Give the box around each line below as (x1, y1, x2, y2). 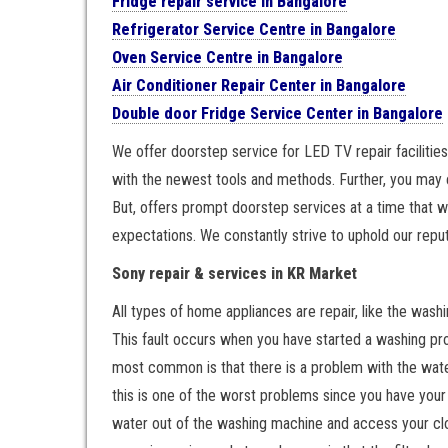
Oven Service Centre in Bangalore (112, 48, 343, 67)
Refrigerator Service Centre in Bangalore (112, 20, 396, 39)
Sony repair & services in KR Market (112, 264, 357, 283)
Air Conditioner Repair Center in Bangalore (112, 76, 406, 95)
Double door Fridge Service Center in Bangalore (112, 104, 443, 123)
